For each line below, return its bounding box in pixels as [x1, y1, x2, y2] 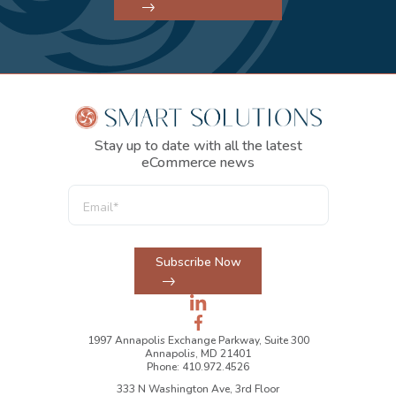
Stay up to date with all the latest [94, 135, 302, 156]
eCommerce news [141, 152, 255, 172]
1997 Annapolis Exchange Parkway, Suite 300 [87, 332, 309, 347]
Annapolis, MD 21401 [145, 346, 251, 361]
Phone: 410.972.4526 [147, 359, 249, 374]
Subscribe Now [155, 253, 241, 270]
